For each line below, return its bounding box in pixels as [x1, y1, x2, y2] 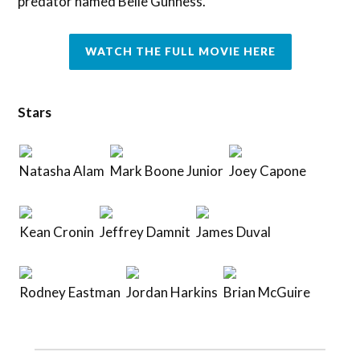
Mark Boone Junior [110, 162, 224, 179]
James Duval [196, 223, 272, 240]
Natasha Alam [19, 162, 105, 179]
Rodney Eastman [19, 284, 121, 301]
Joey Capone [229, 162, 307, 179]
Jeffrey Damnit [100, 223, 191, 240]
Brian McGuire [223, 284, 311, 301]
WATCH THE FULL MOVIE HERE [84, 44, 276, 58]
